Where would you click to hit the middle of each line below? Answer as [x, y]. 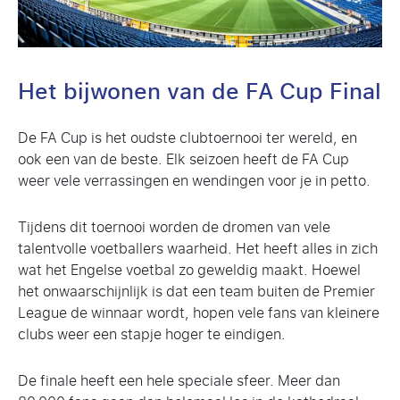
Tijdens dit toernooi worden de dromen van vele [174, 228]
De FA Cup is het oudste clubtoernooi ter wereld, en [187, 138]
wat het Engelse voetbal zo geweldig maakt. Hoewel [189, 271]
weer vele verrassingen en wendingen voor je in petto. [194, 181]
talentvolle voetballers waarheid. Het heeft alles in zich [198, 249]
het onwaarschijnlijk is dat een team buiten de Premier [196, 292]
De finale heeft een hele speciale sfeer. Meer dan [179, 381]
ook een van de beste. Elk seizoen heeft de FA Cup [183, 160]
